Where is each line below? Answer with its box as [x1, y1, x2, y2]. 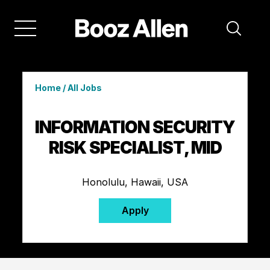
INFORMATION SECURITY [35, 116, 235, 137]
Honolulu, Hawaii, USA [82, 175, 188, 188]
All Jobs [67, 82, 102, 93]
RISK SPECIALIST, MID [48, 137, 222, 158]
